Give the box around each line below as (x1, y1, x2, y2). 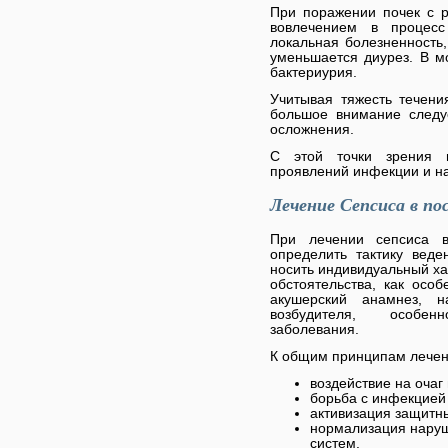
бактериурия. (270, 64, 357, 80)
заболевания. (270, 321, 359, 337)
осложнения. (270, 121, 354, 137)
